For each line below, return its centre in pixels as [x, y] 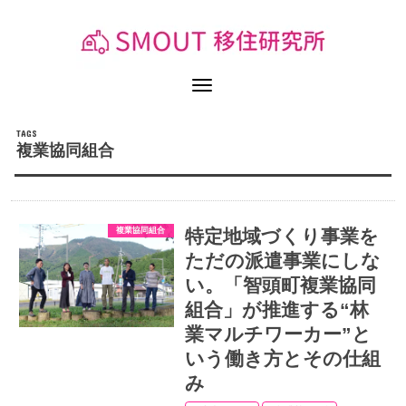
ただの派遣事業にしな [282, 261]
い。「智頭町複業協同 [280, 285]
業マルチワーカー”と [278, 334]
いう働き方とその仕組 [282, 359]
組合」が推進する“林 [276, 310]
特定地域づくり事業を [281, 237]
